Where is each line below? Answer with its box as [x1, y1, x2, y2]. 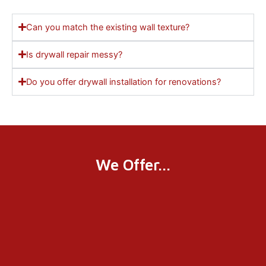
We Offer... [96, 155, 170, 173]
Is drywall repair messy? [26, 49, 123, 60]
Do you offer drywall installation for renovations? [26, 76, 221, 87]
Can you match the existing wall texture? [26, 21, 190, 33]
